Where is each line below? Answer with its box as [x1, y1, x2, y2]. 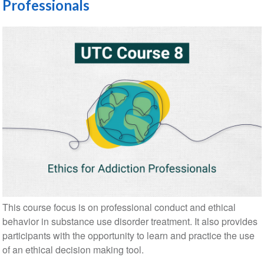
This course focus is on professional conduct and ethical [2, 200, 236, 214]
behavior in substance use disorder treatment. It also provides [2, 214, 258, 229]
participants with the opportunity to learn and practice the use [2, 229, 255, 243]
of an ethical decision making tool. [2, 243, 144, 257]
